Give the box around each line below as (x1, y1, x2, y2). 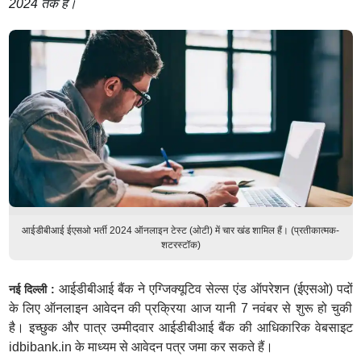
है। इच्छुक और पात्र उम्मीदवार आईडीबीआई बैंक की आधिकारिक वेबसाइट (8, 321, 353, 334)
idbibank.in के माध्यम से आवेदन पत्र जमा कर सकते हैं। (8, 340, 273, 354)
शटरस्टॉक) (160, 239, 201, 251)
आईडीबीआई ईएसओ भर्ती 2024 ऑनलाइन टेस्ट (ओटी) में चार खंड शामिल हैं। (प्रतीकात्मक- (22, 225, 339, 236)
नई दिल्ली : (8, 283, 56, 296)
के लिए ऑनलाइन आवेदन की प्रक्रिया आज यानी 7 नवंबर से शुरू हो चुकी (8, 301, 353, 315)
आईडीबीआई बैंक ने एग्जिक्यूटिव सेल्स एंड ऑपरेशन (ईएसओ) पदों (55, 282, 353, 296)
